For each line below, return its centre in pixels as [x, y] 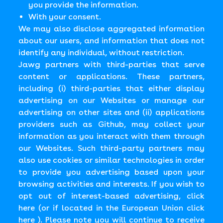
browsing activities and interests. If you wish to [111, 184]
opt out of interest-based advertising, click [111, 196]
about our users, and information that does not [111, 41]
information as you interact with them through [111, 136]
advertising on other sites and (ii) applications [111, 112]
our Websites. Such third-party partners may [111, 148]
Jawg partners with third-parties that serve [111, 64]
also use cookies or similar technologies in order [111, 160]
